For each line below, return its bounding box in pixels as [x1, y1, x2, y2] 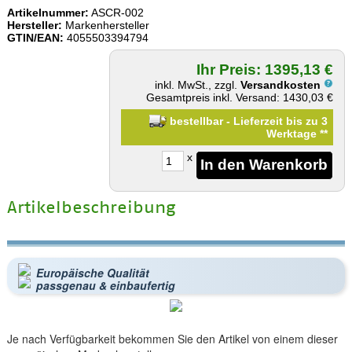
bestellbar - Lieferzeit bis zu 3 [167, 114, 328, 127]
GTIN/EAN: [6, 31, 64, 44]
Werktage [266, 126, 321, 140]
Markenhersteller [61, 18, 149, 31]
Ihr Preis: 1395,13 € [196, 60, 334, 78]
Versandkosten [240, 78, 324, 91]
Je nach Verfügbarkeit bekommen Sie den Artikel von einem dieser [6, 330, 338, 346]
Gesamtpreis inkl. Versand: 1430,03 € [146, 90, 334, 104]
